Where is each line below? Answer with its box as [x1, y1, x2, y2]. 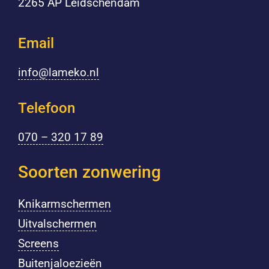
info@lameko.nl [17, 65, 99, 80]
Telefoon [17, 100, 75, 117]
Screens [17, 237, 59, 251]
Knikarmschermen [17, 197, 111, 211]
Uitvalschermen [17, 217, 97, 231]
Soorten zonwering [17, 162, 161, 183]
